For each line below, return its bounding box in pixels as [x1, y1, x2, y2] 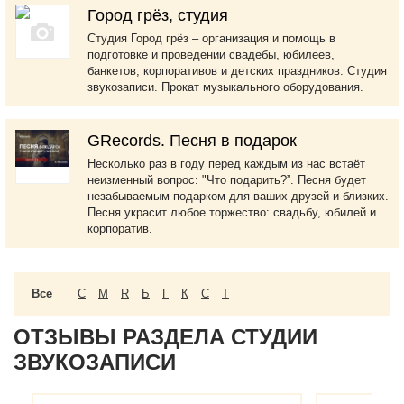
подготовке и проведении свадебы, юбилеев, [87, 48, 335, 61]
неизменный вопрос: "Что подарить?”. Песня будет [87, 173, 366, 187]
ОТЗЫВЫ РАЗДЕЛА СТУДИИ [14, 325, 317, 349]
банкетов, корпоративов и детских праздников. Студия [87, 64, 387, 78]
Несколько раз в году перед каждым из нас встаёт [87, 157, 365, 170]
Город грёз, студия [87, 6, 228, 24]
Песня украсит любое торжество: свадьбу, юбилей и [87, 206, 376, 219]
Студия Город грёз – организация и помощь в [87, 32, 335, 45]
